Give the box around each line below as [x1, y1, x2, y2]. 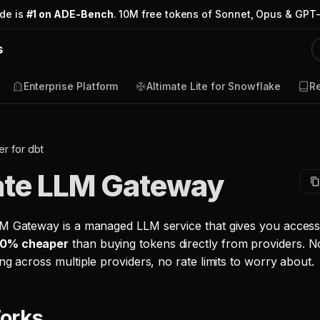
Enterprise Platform [23, 80, 119, 92]
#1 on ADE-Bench [26, 8, 114, 20]
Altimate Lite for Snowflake [146, 80, 281, 92]
